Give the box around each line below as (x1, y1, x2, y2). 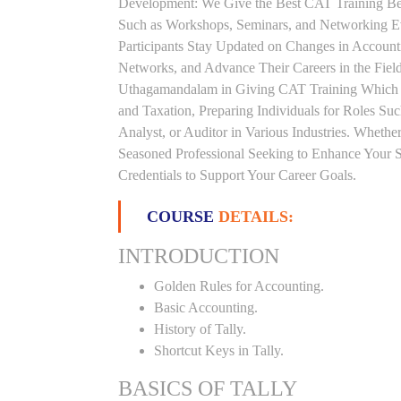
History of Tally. (154, 321, 246, 337)
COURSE (147, 208, 218, 226)
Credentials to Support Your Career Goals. (118, 167, 356, 183)
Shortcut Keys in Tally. (154, 343, 284, 358)
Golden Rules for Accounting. (154, 278, 324, 294)
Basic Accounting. (154, 300, 258, 315)
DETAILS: (218, 208, 294, 226)
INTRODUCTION (118, 244, 279, 268)
